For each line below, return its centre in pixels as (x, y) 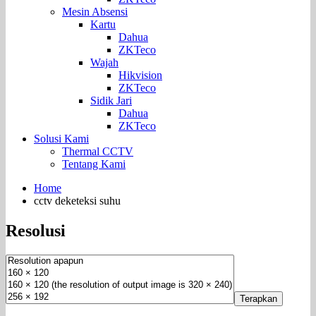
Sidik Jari (111, 100)
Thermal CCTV (98, 151)
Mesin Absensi (95, 11)
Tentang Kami (94, 164)
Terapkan (259, 298)
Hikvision (140, 75)
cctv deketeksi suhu (77, 200)
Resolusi (36, 230)
